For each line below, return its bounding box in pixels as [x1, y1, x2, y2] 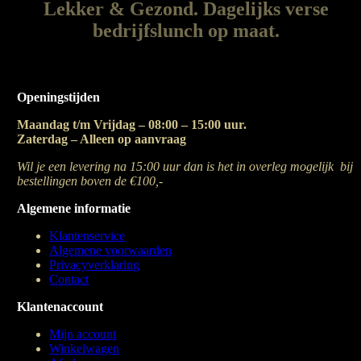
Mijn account [49, 327, 117, 341]
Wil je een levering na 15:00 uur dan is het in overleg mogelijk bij [17, 160, 354, 173]
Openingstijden [17, 90, 101, 104]
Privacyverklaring [49, 258, 140, 272]
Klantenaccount [17, 300, 104, 313]
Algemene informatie [17, 201, 131, 215]
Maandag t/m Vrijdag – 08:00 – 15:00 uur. [17, 118, 247, 131]
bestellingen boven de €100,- [17, 174, 164, 188]
